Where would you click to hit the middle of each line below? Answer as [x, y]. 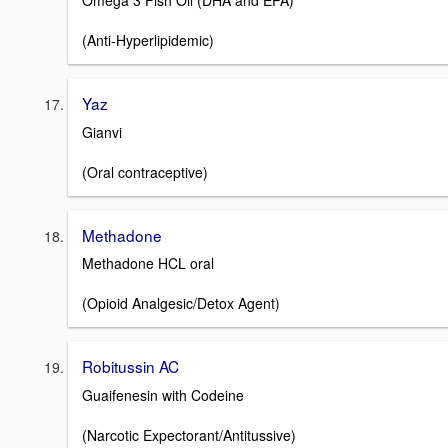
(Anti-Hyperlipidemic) [148, 40]
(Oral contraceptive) [145, 171]
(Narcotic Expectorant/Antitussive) [189, 435]
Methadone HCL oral [148, 263]
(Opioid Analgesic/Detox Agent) [181, 303]
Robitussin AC [130, 366]
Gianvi [102, 131]
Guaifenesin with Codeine [163, 395]
